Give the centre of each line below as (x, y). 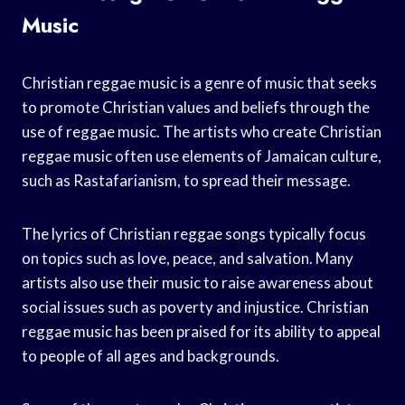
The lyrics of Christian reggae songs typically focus (194, 233)
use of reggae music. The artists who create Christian (202, 131)
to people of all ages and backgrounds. (151, 355)
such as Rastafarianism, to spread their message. (186, 180)
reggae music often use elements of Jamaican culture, (202, 155)
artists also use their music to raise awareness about (198, 282)
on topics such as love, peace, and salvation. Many (188, 258)
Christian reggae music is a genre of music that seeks (199, 82)
